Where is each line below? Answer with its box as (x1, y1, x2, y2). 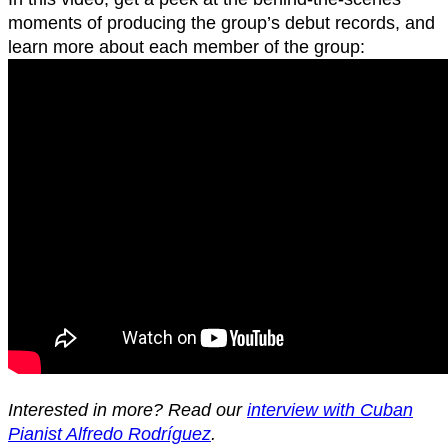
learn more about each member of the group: (8, 37, 365, 57)
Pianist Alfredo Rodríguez (8, 424, 211, 444)
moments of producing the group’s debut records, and (8, 13, 435, 33)
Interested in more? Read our (8, 400, 247, 420)
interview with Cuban (247, 400, 413, 420)
